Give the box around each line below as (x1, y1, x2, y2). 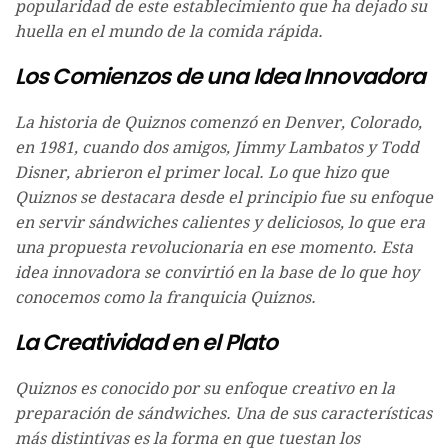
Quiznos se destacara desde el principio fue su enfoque (15, 188, 433, 208)
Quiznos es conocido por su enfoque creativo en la (15, 379, 395, 399)
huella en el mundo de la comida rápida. (15, 22, 323, 42)
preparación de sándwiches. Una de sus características (15, 404, 432, 424)
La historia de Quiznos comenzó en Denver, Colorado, (15, 113, 422, 133)
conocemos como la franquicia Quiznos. (15, 288, 316, 308)
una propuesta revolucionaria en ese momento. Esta (15, 238, 413, 258)
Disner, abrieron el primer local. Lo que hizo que (15, 163, 389, 183)
